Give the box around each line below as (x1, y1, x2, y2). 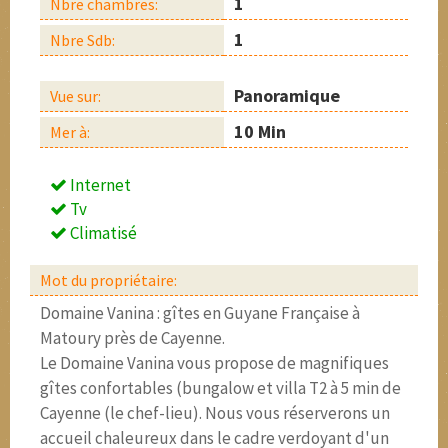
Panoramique (234, 84, 340, 107)
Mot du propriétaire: (40, 270, 177, 290)
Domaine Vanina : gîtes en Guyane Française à (40, 302, 360, 324)
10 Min (234, 120, 286, 143)
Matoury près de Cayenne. (40, 327, 225, 349)
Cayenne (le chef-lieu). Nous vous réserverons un (40, 402, 390, 424)
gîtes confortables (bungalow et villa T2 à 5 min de (40, 377, 401, 399)
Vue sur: (50, 86, 101, 106)
